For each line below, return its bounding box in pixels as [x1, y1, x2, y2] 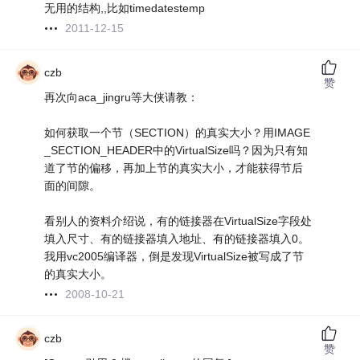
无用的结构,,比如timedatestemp [44, 2, 206, 15]
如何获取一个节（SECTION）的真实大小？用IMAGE [44, 126, 311, 140]
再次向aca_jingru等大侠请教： [44, 91, 199, 104]
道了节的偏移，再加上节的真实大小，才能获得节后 [44, 162, 304, 175]
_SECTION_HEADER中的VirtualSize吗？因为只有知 [44, 144, 309, 157]
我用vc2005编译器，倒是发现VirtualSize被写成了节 [44, 250, 305, 264]
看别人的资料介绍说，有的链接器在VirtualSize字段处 [44, 215, 313, 228]
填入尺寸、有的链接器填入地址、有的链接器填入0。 [44, 232, 310, 246]
